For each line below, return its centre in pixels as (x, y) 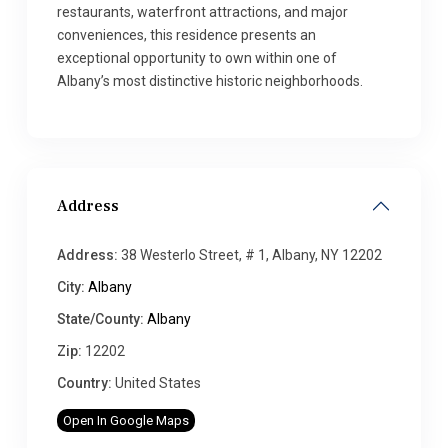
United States (156, 383)
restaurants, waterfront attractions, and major (202, 12)
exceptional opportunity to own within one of (197, 58)
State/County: (100, 319)
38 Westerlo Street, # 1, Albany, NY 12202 (250, 255)
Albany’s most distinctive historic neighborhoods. (210, 81)
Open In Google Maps (126, 420)
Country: (84, 383)
